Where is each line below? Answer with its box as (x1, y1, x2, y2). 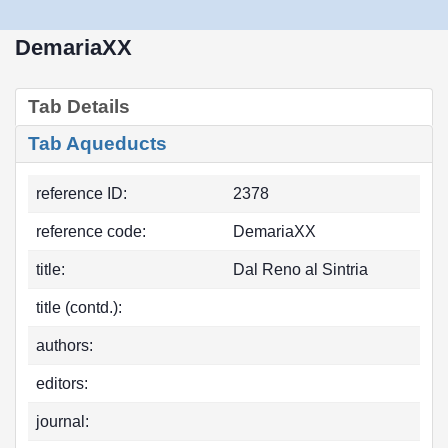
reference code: (36, 223, 146, 240)
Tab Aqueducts (28, 133, 167, 154)
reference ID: (36, 185, 127, 202)
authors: (36, 337, 93, 354)
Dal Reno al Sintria (233, 261, 368, 278)
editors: (36, 375, 88, 392)
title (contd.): (36, 299, 122, 316)
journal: (36, 413, 89, 430)
